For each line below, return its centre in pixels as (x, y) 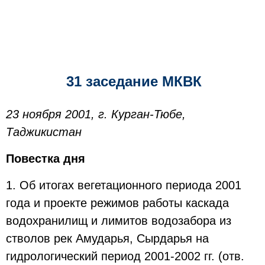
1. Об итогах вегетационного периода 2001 (124, 185)
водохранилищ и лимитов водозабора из (119, 221)
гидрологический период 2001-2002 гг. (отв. (125, 256)
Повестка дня (46, 159)
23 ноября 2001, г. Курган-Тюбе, (96, 114)
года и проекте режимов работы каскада (117, 203)
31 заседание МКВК (134, 81)
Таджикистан (44, 132)
